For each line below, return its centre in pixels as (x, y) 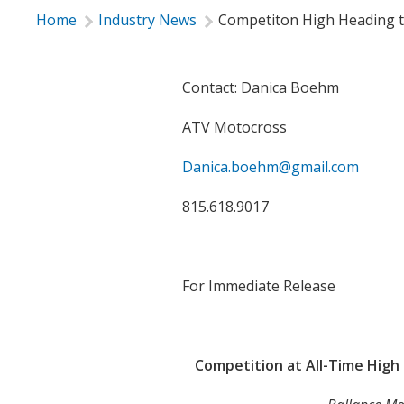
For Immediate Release (259, 286)
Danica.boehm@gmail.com (271, 167)
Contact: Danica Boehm (261, 88)
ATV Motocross (234, 128)
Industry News (147, 20)
